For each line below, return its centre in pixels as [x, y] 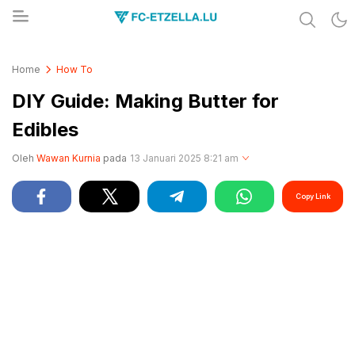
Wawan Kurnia [69, 158]
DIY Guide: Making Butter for [145, 101]
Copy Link [313, 196]
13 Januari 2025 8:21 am [184, 158]
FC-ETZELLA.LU [80, 61]
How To [74, 69]
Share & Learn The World [106, 52]
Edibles [45, 130]
